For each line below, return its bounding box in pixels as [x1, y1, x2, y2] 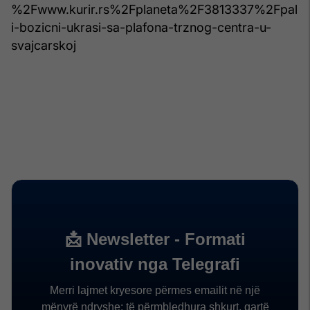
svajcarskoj [11, 37, 76, 53]
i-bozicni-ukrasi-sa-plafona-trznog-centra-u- [11, 19, 271, 35]
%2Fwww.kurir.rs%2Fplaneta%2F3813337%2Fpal [11, 1, 298, 17]
